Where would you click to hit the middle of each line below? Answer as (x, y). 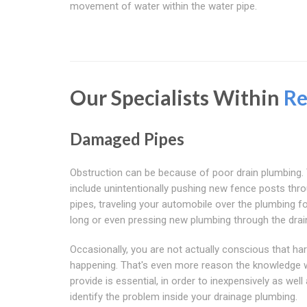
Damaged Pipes (127, 138)
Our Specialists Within (177, 97)
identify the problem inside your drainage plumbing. (184, 296)
